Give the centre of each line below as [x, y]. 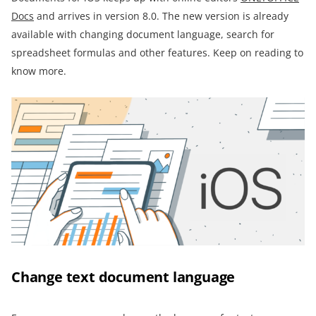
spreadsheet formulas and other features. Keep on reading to [157, 53]
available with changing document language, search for [143, 34]
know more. [39, 71]
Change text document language [123, 276]
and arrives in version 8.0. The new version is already [161, 16]
